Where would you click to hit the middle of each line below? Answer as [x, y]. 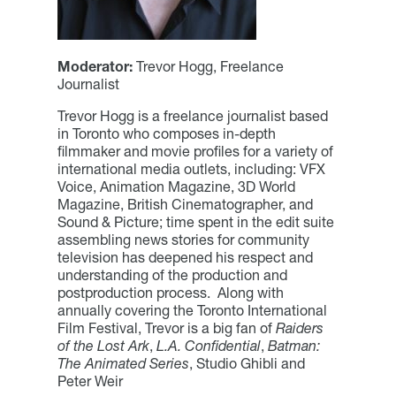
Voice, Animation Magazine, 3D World [176, 186]
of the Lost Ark [103, 345]
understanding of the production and [172, 274]
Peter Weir [90, 381]
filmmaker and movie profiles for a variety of [195, 151]
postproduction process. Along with [170, 292]
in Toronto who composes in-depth [166, 133]
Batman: [293, 345]
